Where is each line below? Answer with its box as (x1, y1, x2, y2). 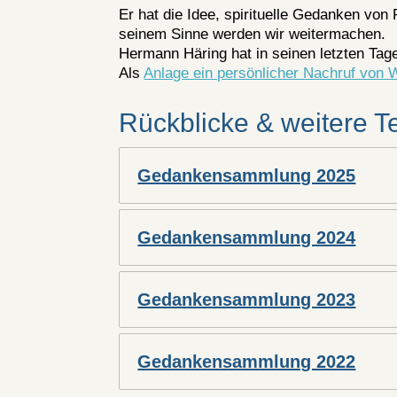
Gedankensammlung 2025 (137, 165, 356, 185)
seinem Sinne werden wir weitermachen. (119, 26, 386, 43)
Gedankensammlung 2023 (137, 289, 356, 309)
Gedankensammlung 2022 (137, 351, 356, 371)
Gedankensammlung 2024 (137, 227, 356, 247)
